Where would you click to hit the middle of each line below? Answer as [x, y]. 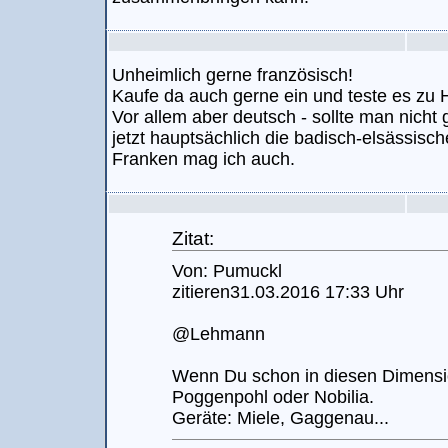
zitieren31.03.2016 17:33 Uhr [288, 292]
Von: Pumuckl [227, 271]
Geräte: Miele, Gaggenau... [280, 418]
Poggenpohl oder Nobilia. [273, 397]
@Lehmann [218, 334]
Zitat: [193, 238]
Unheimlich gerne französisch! [232, 75]
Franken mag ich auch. [203, 159]
